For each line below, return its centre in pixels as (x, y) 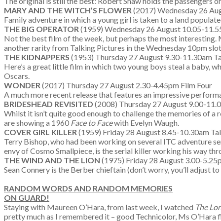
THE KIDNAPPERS (37, 57)
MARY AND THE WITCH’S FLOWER (69, 10)
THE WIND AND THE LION (53, 160)
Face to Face (92, 123)
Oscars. (17, 76)
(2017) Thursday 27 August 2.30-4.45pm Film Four (127, 85)
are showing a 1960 (37, 123)
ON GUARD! (27, 198)
